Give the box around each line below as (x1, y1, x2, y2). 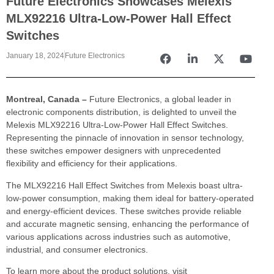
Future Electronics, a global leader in (89, 94, 231, 105)
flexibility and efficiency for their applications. (6, 158, 177, 169)
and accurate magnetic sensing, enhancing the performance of (6, 218, 249, 229)
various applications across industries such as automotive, (6, 231, 231, 242)
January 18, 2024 (6, 51, 64, 61)
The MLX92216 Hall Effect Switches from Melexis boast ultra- (6, 180, 243, 190)
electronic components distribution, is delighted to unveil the (6, 107, 237, 117)
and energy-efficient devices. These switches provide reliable (6, 206, 242, 216)
